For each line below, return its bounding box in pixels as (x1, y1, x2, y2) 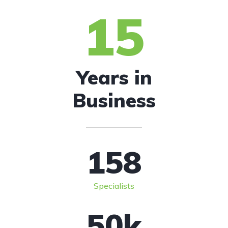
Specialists (94, 180, 134, 191)
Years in (76, 65, 152, 90)
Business (72, 88, 156, 112)
